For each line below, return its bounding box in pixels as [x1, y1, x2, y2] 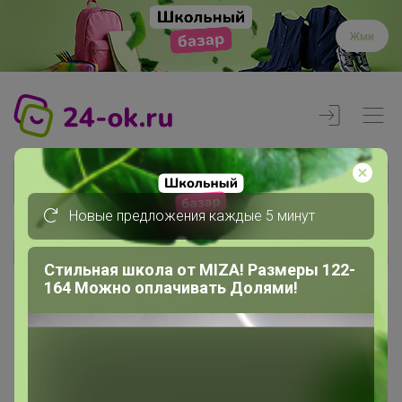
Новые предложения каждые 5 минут [66, 206, 315, 224]
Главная [13, 310, 66, 328]
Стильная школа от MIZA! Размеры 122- [44, 259, 355, 279]
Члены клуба [34, 331, 122, 349]
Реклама [343, 256, 379, 269]
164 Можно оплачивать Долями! [44, 277, 298, 297]
